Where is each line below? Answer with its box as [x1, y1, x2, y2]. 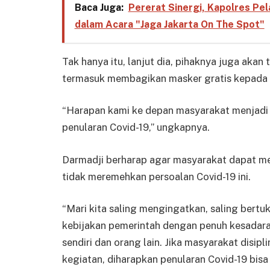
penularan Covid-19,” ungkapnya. [62, 121, 210, 134]
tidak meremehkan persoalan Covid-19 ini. [62, 170, 251, 183]
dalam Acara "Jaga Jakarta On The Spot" [74, 19, 265, 31]
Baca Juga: [74, 2, 124, 14]
